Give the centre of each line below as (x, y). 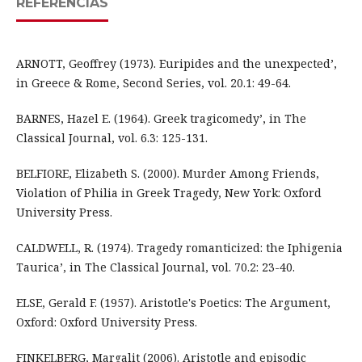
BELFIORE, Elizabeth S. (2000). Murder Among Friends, (167, 174)
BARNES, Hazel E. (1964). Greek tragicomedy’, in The (161, 119)
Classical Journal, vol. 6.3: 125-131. (112, 138)
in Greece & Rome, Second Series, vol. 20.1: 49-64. (153, 83)
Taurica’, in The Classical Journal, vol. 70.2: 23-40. (155, 267)
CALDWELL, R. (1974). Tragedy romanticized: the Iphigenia (179, 248)
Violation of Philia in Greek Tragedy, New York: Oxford (168, 193)
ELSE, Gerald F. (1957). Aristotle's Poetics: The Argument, (173, 303)
